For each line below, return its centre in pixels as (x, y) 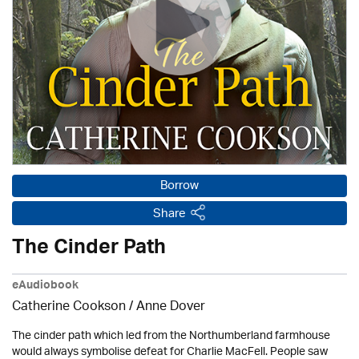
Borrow (179, 186)
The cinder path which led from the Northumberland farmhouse (171, 336)
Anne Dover (171, 307)
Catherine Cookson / (74, 307)
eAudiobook (45, 287)
